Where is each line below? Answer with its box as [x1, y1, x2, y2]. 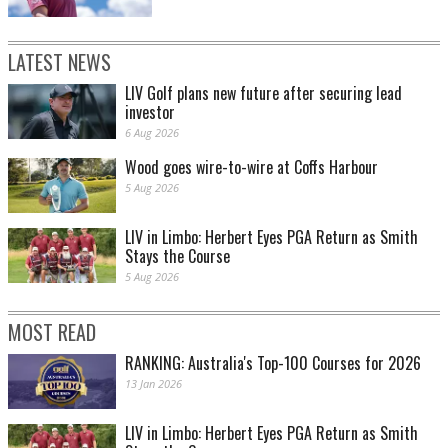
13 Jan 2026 [125, 376, 182, 392]
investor [125, 100, 175, 125]
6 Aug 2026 [125, 125, 179, 141]
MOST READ [8, 317, 96, 348]
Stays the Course [125, 244, 230, 269]
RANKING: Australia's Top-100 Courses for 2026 [125, 351, 421, 376]
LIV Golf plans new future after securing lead [125, 81, 402, 106]
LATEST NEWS [8, 47, 111, 78]
